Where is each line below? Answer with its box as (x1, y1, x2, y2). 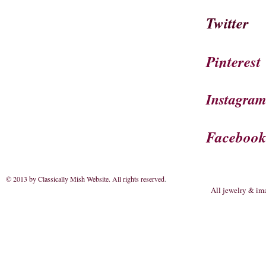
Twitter (206, 12, 249, 33)
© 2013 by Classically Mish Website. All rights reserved (6, 174, 164, 183)
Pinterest (206, 51, 261, 72)
